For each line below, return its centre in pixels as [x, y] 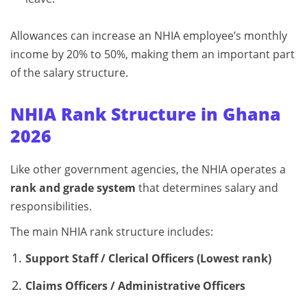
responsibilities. [51, 206]
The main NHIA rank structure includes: [112, 231]
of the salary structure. [69, 72]
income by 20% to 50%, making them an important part [152, 54]
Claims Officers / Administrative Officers [135, 285]
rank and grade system [73, 187]
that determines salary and [207, 187]
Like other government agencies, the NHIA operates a [148, 169]
